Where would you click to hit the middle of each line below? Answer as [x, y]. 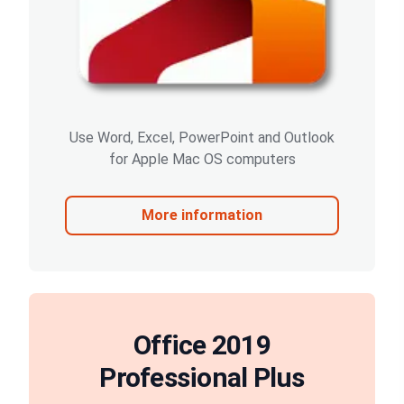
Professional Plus [202, 378]
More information [202, 216]
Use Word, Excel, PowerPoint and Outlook [202, 138]
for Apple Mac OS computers [202, 160]
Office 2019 [202, 345]
